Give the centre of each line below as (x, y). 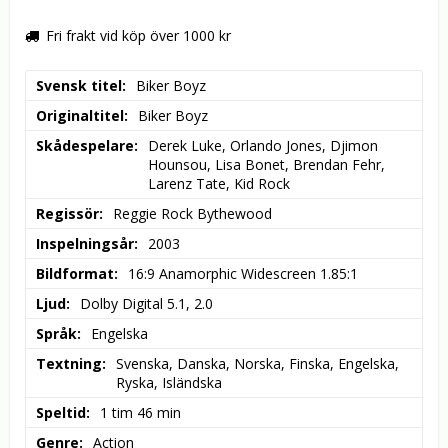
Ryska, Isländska (169, 383)
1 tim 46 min (140, 413)
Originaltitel (80, 116)
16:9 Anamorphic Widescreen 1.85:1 (243, 274)
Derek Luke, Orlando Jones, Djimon (263, 146)
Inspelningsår (85, 244)
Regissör (67, 214)
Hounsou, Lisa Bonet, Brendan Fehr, (266, 165)
